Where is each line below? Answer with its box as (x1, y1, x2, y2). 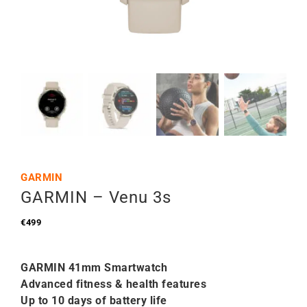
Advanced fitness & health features (21, 278, 206, 291)
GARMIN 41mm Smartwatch (21, 261, 167, 274)
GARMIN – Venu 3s (21, 188, 171, 207)
